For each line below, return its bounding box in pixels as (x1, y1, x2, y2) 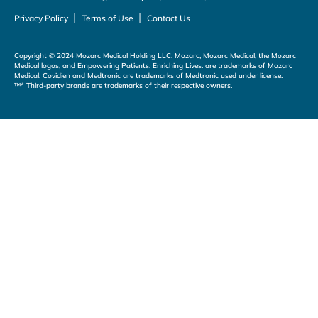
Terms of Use (82, 12, 133, 23)
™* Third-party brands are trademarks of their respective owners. (14, 81, 232, 91)
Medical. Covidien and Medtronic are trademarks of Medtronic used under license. (14, 71, 283, 81)
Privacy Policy (14, 12, 68, 23)
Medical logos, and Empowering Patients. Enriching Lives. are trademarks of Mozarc (14, 61, 292, 71)
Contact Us (147, 12, 190, 23)
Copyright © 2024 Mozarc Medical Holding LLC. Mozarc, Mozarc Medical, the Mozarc (14, 51, 296, 61)
